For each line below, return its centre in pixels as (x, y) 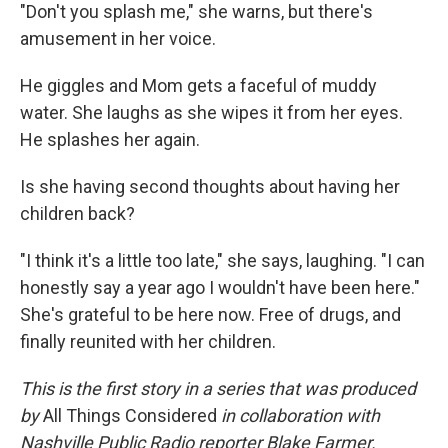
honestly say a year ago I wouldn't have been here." (220, 288)
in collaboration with (298, 416)
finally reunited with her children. (148, 342)
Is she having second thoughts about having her (210, 187)
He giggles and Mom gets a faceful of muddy (198, 86)
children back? (77, 214)
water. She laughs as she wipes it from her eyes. (211, 113)
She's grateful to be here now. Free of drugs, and (210, 315)
